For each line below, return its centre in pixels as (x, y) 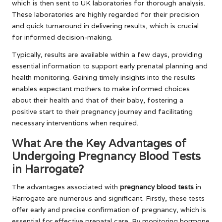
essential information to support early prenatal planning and (110, 66)
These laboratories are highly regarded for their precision (106, 14)
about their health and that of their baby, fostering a (98, 100)
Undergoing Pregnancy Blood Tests (106, 156)
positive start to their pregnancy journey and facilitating (102, 111)
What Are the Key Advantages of (99, 143)
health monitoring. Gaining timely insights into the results (104, 77)
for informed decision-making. (62, 37)
